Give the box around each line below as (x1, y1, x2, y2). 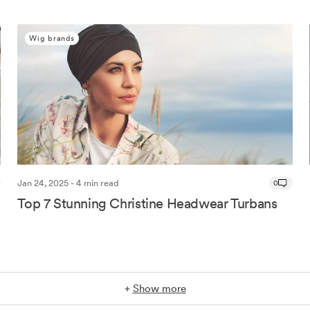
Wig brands (29, 33, 75, 44)
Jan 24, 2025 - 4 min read (17, 177, 120, 188)
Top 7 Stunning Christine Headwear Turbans (17, 194, 277, 212)
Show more (132, 282, 186, 295)
